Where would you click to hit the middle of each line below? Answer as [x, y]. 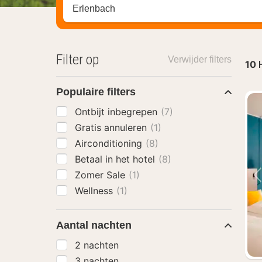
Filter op [77, 60]
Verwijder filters [199, 59]
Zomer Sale [101, 175]
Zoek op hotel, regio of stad [131, 9]
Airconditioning [110, 143]
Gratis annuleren [112, 127]
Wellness [95, 191]
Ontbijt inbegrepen [118, 112]
